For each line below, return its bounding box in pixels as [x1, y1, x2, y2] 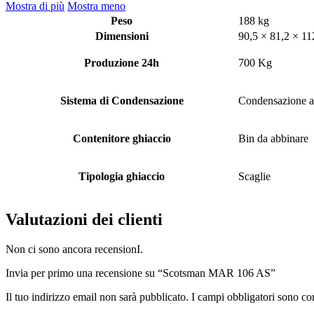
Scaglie [238, 170, 271, 183]
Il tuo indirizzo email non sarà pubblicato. [6, 291, 189, 303]
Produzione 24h [84, 57, 159, 69]
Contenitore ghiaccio [72, 132, 171, 145]
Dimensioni [95, 30, 149, 43]
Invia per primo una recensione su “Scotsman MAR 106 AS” [6, 267, 275, 280]
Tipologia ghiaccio [78, 170, 165, 183]
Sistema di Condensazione [60, 95, 184, 107]
